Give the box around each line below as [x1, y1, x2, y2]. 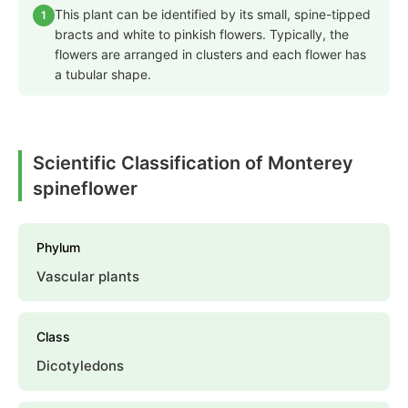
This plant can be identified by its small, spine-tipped [55, 6, 371, 23]
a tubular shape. [55, 66, 151, 83]
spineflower [33, 178, 138, 200]
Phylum [36, 240, 80, 256]
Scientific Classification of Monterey [33, 152, 353, 175]
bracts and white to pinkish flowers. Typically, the [55, 26, 349, 43]
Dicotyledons [36, 357, 124, 375]
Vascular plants [36, 268, 139, 286]
